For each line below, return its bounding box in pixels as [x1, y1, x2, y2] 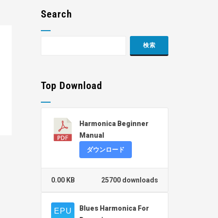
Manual [79, 131, 104, 140]
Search [40, 8, 72, 20]
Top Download [40, 80, 103, 92]
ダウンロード [86, 146, 125, 154]
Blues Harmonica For [79, 204, 149, 213]
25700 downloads [101, 176, 158, 184]
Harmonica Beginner [79, 120, 148, 128]
